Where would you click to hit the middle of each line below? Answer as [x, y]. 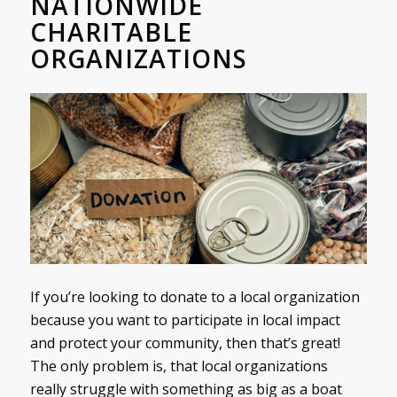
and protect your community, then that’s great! [185, 343]
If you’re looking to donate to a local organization [195, 296]
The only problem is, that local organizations [179, 366]
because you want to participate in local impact [185, 319]
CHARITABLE [111, 32]
